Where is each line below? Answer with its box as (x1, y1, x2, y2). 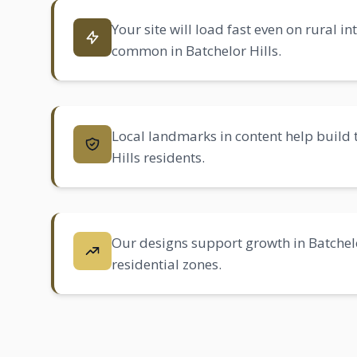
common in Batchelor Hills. (112, 41, 281, 60)
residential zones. (112, 255, 222, 273)
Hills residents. (112, 148, 205, 167)
